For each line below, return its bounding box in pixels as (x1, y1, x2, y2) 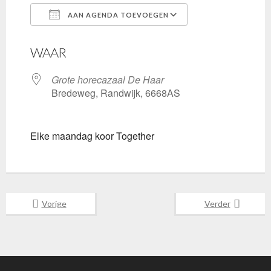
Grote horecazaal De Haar (51, 73, 164, 87)
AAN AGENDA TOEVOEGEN (66, 11, 169, 19)
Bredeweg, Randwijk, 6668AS (51, 86, 180, 100)
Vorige (41, 198, 67, 209)
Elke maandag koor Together (30, 129, 154, 143)
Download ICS (51, 30, 114, 44)
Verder (204, 198, 230, 209)
